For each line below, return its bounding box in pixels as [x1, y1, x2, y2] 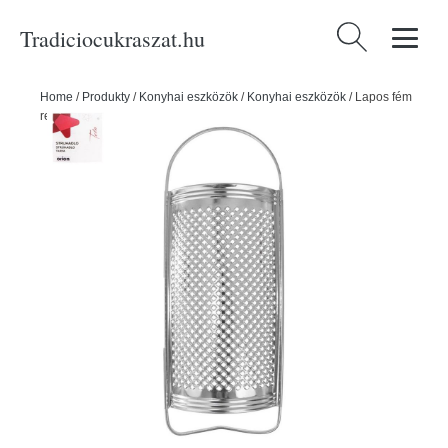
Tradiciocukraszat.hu [20, 23, 205, 53]
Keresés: [332, 25, 395, 43]
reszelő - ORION [40, 109, 129, 123]
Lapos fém [355, 90, 412, 104]
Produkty [82, 90, 130, 104]
